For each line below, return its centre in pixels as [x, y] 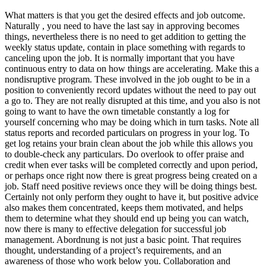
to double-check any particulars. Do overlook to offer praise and [124, 154]
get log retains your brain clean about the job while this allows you [129, 144]
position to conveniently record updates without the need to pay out [130, 90]
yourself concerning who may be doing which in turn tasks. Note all [132, 122]
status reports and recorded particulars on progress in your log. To [127, 133]
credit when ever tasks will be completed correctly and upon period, [131, 165]
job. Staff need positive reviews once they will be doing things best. [131, 186]
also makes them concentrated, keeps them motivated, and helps [124, 208]
